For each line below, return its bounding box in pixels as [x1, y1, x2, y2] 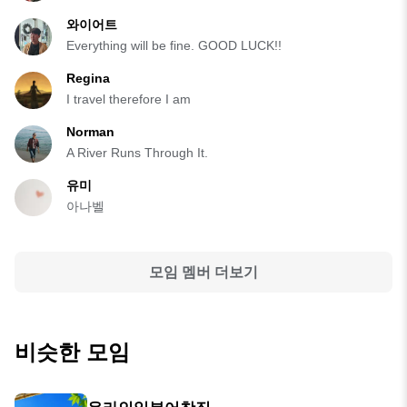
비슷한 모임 [15, 340, 130, 365]
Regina [66, 71, 110, 86]
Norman [66, 124, 114, 140]
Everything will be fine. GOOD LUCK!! [66, 38, 282, 54]
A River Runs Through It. [66, 145, 208, 161]
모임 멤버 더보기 [149, 263, 258, 280]
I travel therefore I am [66, 92, 191, 107]
